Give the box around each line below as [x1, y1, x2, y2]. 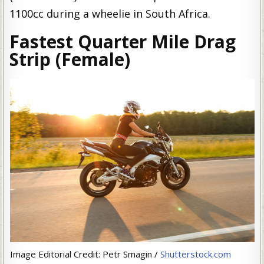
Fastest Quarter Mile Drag [9, 29, 236, 54]
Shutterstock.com [160, 247, 231, 260]
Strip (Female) [9, 47, 131, 71]
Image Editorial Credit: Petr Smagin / [9, 247, 160, 260]
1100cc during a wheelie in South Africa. [9, 6, 211, 21]
